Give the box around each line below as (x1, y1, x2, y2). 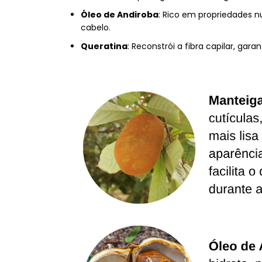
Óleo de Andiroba (81, 9, 158, 21)
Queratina (81, 40, 127, 53)
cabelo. (81, 22, 111, 34)
